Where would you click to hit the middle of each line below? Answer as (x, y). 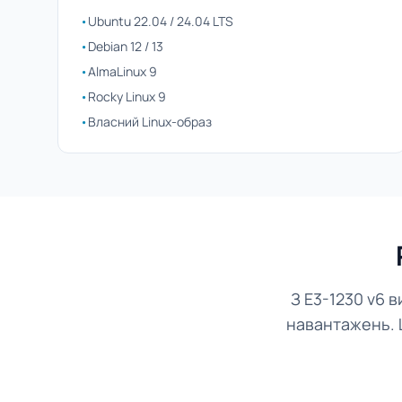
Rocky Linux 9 (127, 96)
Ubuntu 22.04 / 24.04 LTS (161, 21)
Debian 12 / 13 (126, 46)
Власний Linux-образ (150, 122)
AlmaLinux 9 (122, 71)
